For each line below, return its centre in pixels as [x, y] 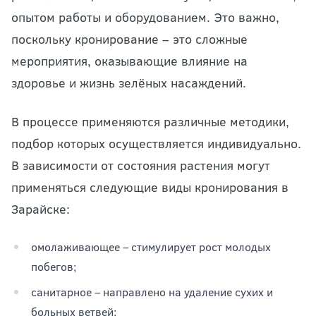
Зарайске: [41, 209]
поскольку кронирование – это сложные [129, 39]
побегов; [54, 266]
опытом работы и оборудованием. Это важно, [145, 17]
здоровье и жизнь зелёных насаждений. [129, 83]
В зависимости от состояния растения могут [141, 165]
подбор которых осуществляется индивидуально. [156, 143]
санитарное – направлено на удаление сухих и [152, 292]
